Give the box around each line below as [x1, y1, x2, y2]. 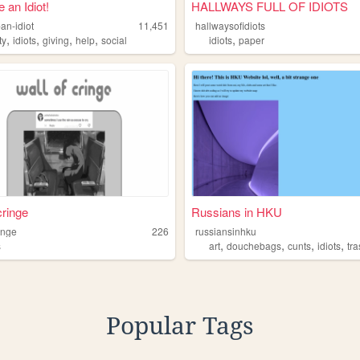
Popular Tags [106, 311, 254, 340]
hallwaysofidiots [195, 18, 266, 33]
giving [43, 33, 70, 47]
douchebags [227, 238, 282, 252]
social [101, 33, 128, 47]
